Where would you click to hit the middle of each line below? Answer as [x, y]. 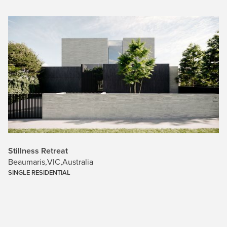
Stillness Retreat [38, 150]
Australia [78, 162]
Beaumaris [27, 162]
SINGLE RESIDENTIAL [39, 172]
